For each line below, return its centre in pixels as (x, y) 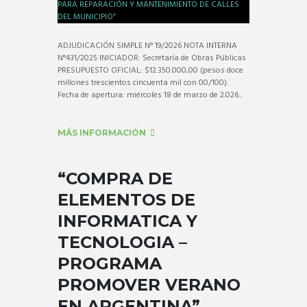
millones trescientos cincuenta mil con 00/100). (143, 83)
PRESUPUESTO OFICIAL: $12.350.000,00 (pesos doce (150, 70)
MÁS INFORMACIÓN (102, 133)
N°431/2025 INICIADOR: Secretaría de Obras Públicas (152, 58)
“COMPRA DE (115, 178)
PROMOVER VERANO (149, 284)
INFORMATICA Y (127, 221)
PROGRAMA (110, 263)
